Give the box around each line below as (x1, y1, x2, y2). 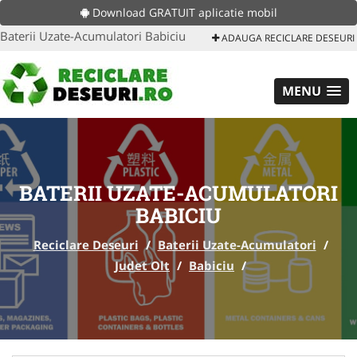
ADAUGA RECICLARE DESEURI (219, 31, 355, 45)
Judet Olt (115, 257, 170, 273)
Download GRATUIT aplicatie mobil (88, 5, 277, 20)
